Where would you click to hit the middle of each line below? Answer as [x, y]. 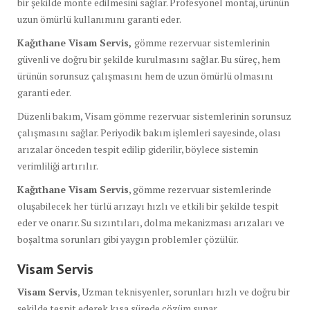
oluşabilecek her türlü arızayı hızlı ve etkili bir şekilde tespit [148, 206]
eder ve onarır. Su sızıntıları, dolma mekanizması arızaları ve [151, 222]
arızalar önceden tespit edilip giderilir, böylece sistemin [138, 149]
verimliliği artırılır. [58, 165]
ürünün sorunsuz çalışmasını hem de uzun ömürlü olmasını [145, 75]
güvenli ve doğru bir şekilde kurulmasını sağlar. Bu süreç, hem [149, 59]
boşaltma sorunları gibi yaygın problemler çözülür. [128, 239]
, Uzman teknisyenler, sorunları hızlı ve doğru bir [184, 291]
